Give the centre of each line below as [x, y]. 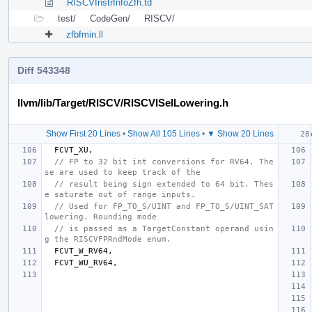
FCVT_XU [71, 150]
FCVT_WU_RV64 [84, 263]
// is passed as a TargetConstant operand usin [164, 228]
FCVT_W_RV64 [81, 251]
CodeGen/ [110, 18]
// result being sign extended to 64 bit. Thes [164, 184]
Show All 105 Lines [163, 133]
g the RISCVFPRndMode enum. [108, 239]
